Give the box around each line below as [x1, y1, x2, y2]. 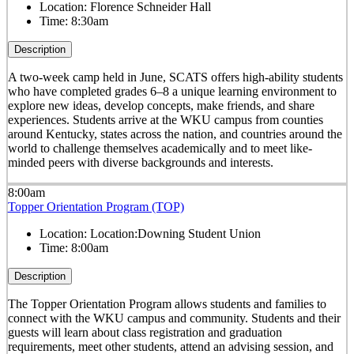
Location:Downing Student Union [89, 226, 261, 240]
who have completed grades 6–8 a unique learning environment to [7, 85, 337, 99]
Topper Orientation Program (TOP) [7, 199, 184, 213]
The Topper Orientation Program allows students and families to [7, 296, 326, 311]
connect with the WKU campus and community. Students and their [7, 311, 341, 325]
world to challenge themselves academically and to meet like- [7, 141, 312, 156]
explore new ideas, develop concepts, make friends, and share [7, 99, 314, 113]
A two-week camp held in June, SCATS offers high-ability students [7, 70, 343, 85]
